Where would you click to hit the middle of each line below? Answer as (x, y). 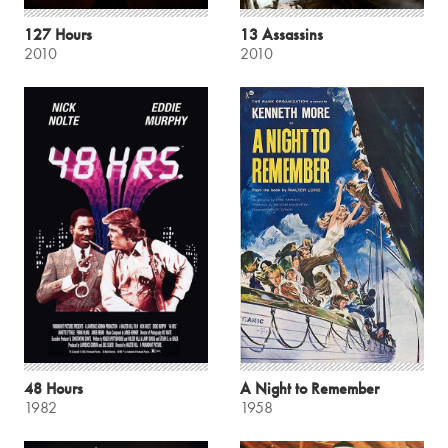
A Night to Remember (309, 388)
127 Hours (58, 34)
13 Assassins (281, 34)
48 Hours (53, 388)
